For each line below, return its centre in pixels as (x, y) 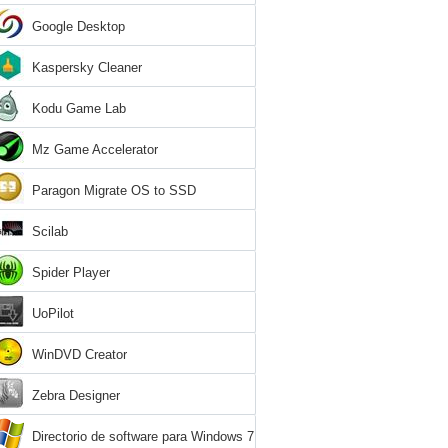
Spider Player (71, 272)
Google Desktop (78, 26)
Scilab (50, 231)
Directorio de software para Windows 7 (143, 436)
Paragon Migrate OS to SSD (114, 190)
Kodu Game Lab (79, 108)
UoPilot (53, 313)
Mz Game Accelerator (95, 149)
